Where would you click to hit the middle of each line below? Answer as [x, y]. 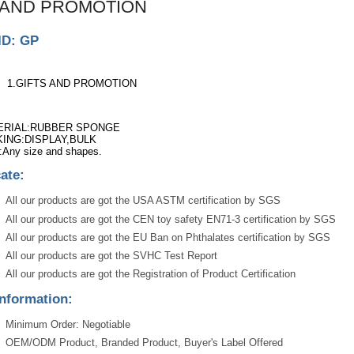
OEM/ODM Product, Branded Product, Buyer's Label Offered [144, 343]
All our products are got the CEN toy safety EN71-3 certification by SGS [170, 219]
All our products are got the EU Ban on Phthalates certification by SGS [168, 237]
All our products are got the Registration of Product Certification [150, 274]
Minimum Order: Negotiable [68, 325]
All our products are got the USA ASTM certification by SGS [143, 201]
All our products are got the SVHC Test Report [111, 256]
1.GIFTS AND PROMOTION [72, 84]
